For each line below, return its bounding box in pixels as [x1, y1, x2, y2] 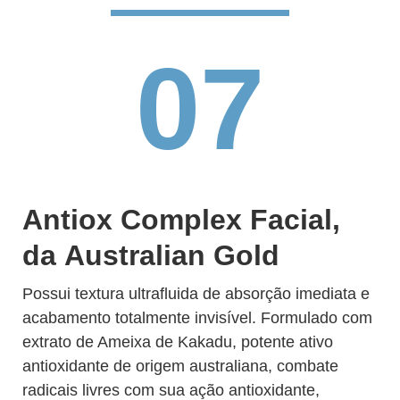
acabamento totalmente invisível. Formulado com [22, 309, 372, 327]
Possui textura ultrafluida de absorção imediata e [22, 285, 370, 303]
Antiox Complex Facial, [22, 204, 340, 236]
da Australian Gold [22, 239, 279, 271]
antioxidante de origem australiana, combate [22, 357, 338, 375]
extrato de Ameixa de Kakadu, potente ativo [22, 333, 333, 351]
